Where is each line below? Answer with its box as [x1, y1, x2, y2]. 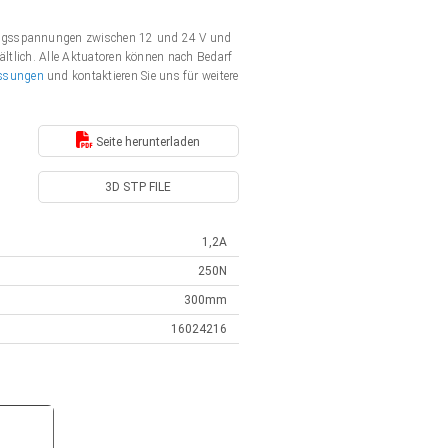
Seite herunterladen [93, 134, 201, 149]
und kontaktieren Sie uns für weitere [47, 69, 239, 83]
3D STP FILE [105, 180, 172, 194]
